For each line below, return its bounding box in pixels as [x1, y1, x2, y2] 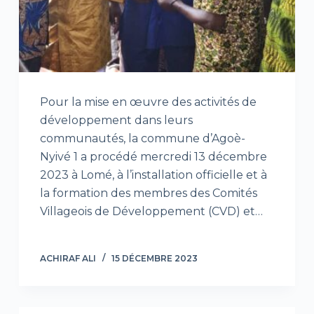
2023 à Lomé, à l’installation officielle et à [39, 168, 267, 182]
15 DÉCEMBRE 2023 [111, 253, 198, 264]
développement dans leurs [39, 114, 193, 128]
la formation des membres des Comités [39, 186, 257, 200]
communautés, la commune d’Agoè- [39, 132, 245, 146]
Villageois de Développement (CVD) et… [39, 205, 263, 219]
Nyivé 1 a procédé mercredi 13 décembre [39, 150, 267, 164]
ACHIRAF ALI [39, 253, 96, 264]
